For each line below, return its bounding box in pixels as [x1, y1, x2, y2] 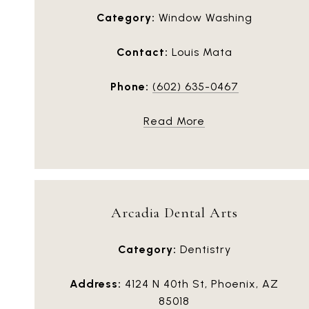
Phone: [110, 79, 149, 93]
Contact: [116, 45, 168, 59]
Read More [143, 114, 205, 128]
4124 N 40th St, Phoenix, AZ [121, 277, 279, 290]
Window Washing [154, 10, 252, 24]
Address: [70, 277, 121, 290]
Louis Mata [168, 45, 232, 59]
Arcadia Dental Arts [110, 203, 238, 221]
